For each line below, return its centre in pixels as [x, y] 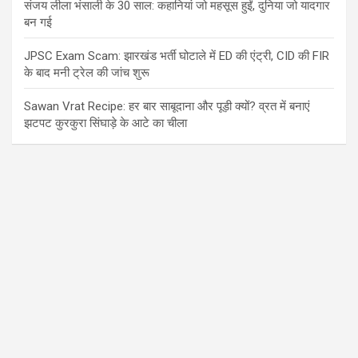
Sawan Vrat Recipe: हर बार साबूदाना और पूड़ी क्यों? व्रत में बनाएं [167, 106]
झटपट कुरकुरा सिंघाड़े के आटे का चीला [105, 123]
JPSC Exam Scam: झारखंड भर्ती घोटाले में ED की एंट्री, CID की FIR [177, 56]
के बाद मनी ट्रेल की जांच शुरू [87, 72]
